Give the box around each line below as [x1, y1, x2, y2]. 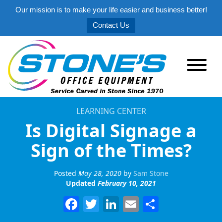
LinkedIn [119, 193, 184, 215]
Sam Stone [133, 168, 168, 178]
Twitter [99, 193, 151, 215]
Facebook [79, 193, 150, 215]
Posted [54, 168, 78, 178]
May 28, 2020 [78, 168, 121, 178]
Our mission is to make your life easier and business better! [15, 5, 207, 14]
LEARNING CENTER [76, 105, 146, 116]
